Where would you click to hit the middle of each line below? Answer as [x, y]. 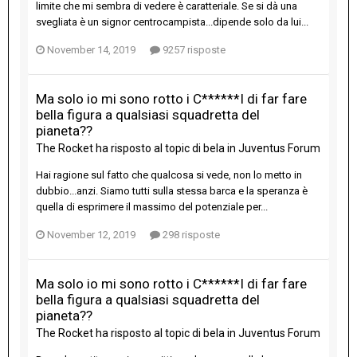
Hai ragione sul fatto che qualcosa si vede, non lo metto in [169, 175]
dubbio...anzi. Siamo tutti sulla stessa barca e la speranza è [172, 191]
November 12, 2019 [91, 235]
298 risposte [190, 235]
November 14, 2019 [91, 50]
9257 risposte [193, 50]
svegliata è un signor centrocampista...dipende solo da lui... [172, 22]
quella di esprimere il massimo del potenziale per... [152, 207]
